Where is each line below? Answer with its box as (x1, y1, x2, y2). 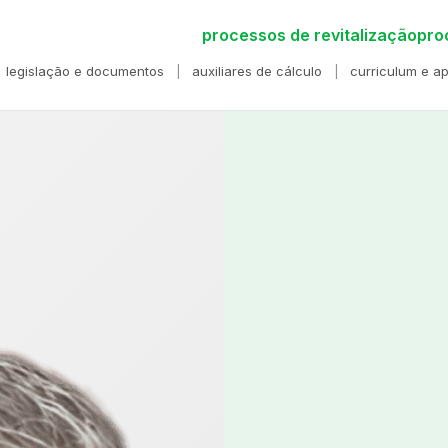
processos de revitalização (202, 25, 418, 45)
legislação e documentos (6, 63, 165, 79)
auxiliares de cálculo (192, 63, 323, 79)
